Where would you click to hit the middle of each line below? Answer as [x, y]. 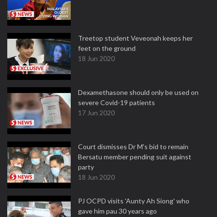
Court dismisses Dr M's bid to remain [133, 147]
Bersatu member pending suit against [135, 157]
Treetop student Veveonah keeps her [135, 38]
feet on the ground [107, 48]
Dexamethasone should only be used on [138, 92]
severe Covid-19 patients [116, 102]
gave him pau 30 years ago [117, 211]
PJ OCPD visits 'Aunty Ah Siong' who [134, 201]
